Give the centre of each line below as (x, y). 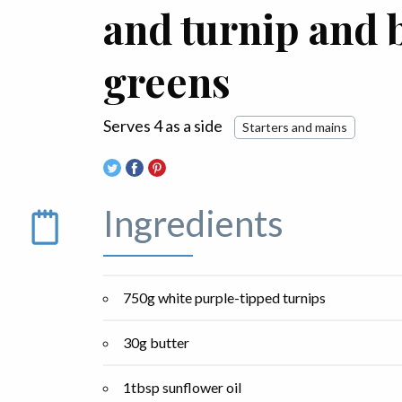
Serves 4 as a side (164, 126)
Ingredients (193, 224)
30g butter (156, 343)
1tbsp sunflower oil (182, 388)
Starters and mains (295, 127)
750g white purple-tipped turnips (224, 298)
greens (167, 81)
